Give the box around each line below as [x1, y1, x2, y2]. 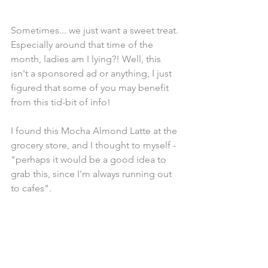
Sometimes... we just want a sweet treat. [11, 24, 181, 36]
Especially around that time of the [11, 38, 156, 50]
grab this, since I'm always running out [11, 167, 174, 179]
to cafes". [11, 182, 54, 194]
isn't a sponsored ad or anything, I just [11, 67, 174, 79]
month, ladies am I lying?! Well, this [11, 53, 163, 65]
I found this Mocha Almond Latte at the [11, 124, 179, 136]
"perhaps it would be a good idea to [11, 153, 169, 165]
